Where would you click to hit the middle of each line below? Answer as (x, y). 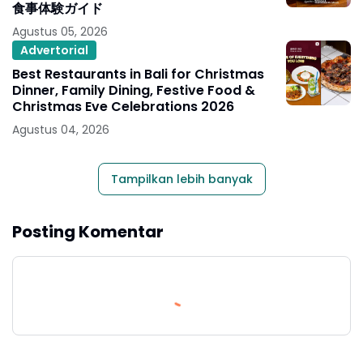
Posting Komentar (88, 232)
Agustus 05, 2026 (60, 32)
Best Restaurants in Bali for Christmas (138, 75)
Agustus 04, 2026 (61, 130)
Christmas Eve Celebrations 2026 (123, 107)
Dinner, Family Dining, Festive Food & (134, 91)
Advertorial (54, 50)
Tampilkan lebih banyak (181, 179)
